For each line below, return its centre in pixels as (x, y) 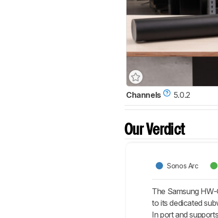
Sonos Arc (183, 165)
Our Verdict (155, 130)
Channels (144, 95)
